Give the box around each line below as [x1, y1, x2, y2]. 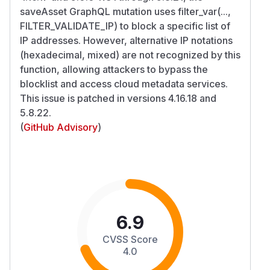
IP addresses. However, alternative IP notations [20, 34, 233, 46]
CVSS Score [102, 233, 158, 245]
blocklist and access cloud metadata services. [20, 77, 228, 90]
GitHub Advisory [24, 121, 98, 133]
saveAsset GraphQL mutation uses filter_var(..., [20, 5, 231, 17]
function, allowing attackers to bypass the [20, 63, 208, 75]
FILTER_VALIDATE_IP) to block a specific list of [20, 19, 230, 32]
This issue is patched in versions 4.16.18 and [20, 92, 216, 104]
